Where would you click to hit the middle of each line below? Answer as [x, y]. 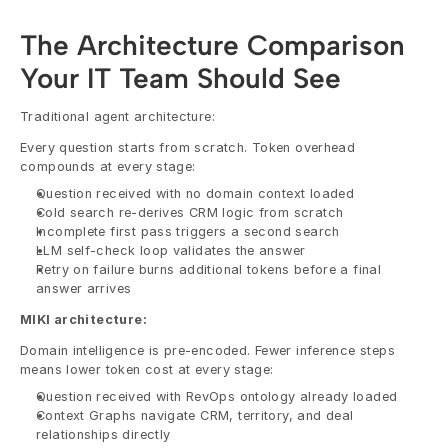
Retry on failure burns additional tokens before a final [209, 269]
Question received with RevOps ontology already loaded [217, 396]
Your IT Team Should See [180, 77]
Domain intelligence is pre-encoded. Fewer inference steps [207, 350]
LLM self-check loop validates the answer [171, 250]
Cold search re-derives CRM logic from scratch [190, 212]
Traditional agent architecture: [117, 116]
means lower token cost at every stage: [147, 369]
